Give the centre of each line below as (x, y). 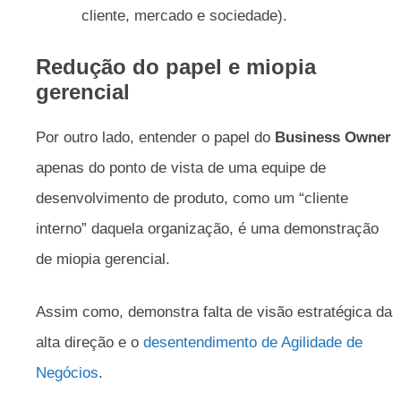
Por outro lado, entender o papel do (155, 137)
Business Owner (333, 137)
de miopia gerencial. (105, 259)
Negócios (67, 373)
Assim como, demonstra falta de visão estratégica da (214, 312)
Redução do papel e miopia (176, 66)
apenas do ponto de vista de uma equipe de (181, 167)
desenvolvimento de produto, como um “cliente (192, 198)
